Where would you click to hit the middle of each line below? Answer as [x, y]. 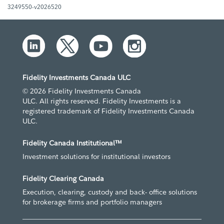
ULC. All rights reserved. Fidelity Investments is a [102, 101]
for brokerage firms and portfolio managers [92, 202]
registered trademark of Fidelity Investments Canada [108, 111]
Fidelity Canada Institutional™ [72, 143]
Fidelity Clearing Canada [63, 179]
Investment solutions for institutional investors [96, 157]
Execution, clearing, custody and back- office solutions [110, 192]
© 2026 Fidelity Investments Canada [82, 91]
